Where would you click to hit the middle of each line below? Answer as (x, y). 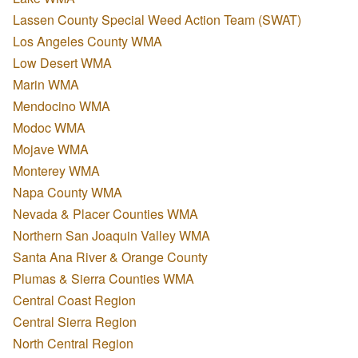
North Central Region (73, 344)
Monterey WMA (56, 171)
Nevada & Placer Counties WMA (105, 214)
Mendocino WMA (62, 106)
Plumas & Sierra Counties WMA (103, 279)
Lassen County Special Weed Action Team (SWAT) (157, 20)
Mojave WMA (51, 149)
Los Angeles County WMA (88, 42)
